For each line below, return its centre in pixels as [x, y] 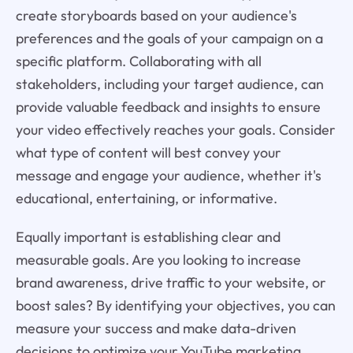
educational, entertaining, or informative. [146, 199]
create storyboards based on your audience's [156, 16]
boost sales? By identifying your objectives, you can [175, 306]
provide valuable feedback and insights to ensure [168, 107]
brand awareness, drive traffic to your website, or [171, 283]
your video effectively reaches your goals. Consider [175, 130]
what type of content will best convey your [148, 153]
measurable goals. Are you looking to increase [158, 260]
